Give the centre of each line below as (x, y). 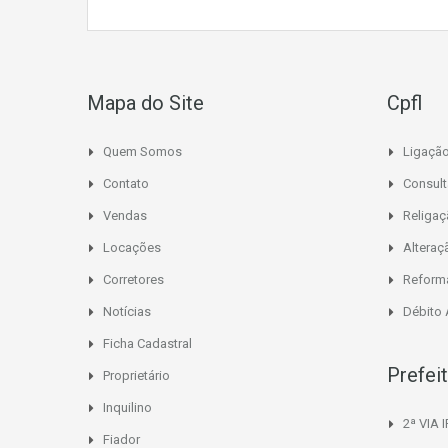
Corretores (133, 279)
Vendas (125, 215)
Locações (132, 247)
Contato (126, 183)
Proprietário (136, 375)
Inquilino (127, 407)
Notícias (127, 311)
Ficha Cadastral (147, 343)
